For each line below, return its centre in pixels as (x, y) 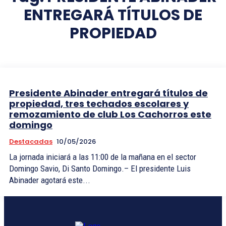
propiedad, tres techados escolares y (99, 104)
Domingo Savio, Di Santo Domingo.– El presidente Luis (40, 168)
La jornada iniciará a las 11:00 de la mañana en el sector (103, 157)
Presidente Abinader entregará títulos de (108, 93)
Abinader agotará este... (50, 180)
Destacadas (31, 142)
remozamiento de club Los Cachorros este (110, 114)
